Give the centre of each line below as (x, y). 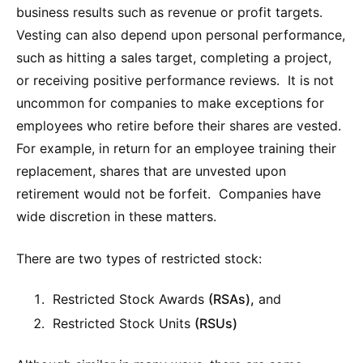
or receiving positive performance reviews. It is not (175, 81)
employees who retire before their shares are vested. (181, 126)
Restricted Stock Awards (128, 299)
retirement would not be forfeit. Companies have (169, 194)
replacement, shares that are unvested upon (151, 171)
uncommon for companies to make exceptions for (170, 103)
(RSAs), (231, 299)
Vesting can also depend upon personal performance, (181, 35)
